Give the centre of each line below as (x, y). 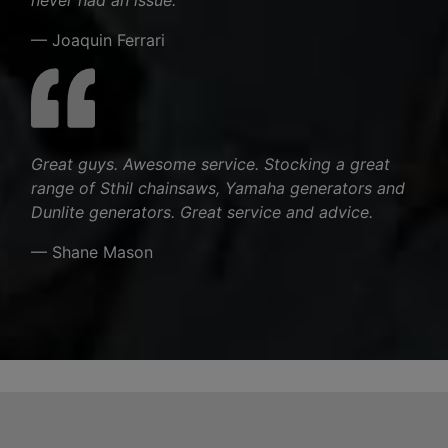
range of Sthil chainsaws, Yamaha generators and (218, 187)
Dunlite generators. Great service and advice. (202, 211)
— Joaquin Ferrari (98, 39)
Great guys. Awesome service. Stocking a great (210, 163)
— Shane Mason (92, 251)
